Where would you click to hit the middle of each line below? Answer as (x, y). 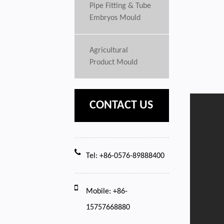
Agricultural (109, 50)
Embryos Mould (115, 18)
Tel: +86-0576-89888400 (125, 156)
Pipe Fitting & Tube (120, 6)
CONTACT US (121, 105)
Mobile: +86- (107, 191)
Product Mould (114, 62)
